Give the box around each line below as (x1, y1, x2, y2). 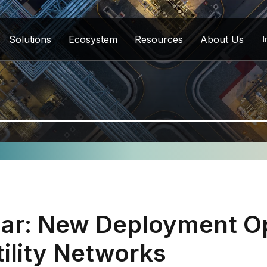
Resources (135, 33, 183, 45)
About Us (200, 33, 244, 45)
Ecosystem (69, 33, 117, 45)
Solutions (9, 33, 51, 45)
